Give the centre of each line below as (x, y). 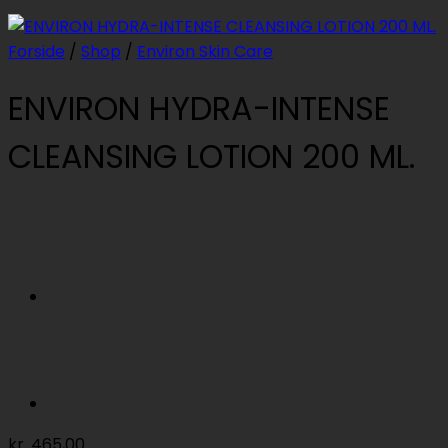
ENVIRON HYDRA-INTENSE (199, 108)
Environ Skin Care (205, 51)
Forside (36, 51)
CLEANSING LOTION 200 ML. (211, 156)
